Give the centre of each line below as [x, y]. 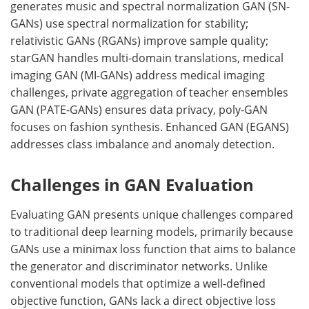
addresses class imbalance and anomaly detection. [142, 144]
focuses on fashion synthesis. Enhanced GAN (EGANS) [150, 127]
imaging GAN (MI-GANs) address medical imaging [138, 75]
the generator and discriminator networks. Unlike [139, 266]
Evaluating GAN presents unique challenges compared [152, 214]
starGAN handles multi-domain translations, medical [147, 58]
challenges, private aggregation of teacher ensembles [149, 92]
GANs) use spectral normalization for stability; [129, 23]
